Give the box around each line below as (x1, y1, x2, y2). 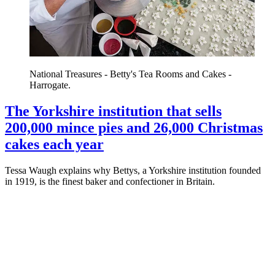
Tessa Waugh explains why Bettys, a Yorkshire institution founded (5, 165, 261, 176)
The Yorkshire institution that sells (5, 103, 222, 119)
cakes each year (5, 136, 104, 152)
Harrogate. (29, 79, 71, 90)
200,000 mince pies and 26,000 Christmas (5, 119, 263, 136)
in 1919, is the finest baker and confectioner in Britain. (5, 176, 215, 187)
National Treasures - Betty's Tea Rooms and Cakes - (29, 68, 231, 79)
